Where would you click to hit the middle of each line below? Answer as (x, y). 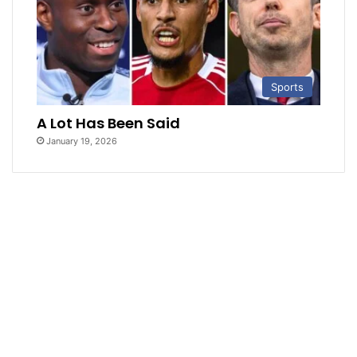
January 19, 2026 (82, 141)
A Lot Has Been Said (109, 123)
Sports (287, 86)
